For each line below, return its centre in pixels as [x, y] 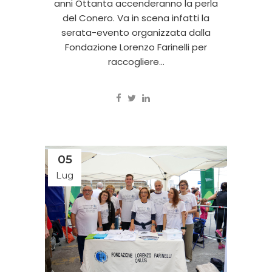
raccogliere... [136, 61]
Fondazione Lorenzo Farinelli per [136, 47]
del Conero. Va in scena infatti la [136, 18]
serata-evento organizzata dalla [136, 32]
